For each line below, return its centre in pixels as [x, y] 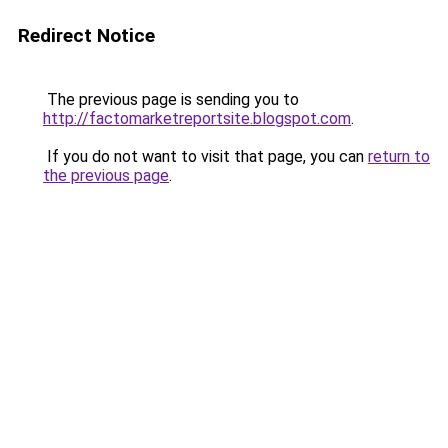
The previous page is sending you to [171, 99]
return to [399, 156]
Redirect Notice [86, 35]
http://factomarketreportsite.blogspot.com [197, 118]
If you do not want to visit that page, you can [205, 156]
